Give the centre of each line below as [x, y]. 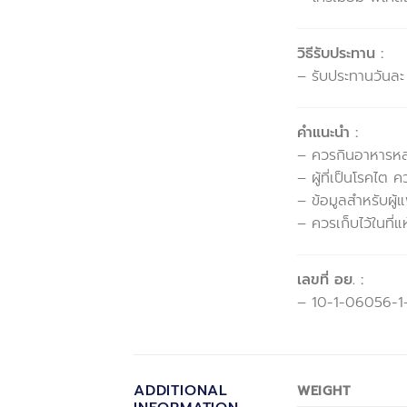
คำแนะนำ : [328, 132]
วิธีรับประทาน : [340, 54]
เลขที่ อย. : [330, 279]
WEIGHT [324, 391]
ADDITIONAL [181, 391]
